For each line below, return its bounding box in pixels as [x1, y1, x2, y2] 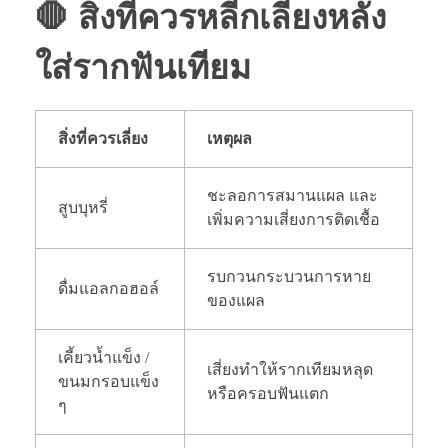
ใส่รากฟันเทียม [35, 48, 251, 86]
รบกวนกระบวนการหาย [207, 267, 372, 285]
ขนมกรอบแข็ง [58, 372, 160, 390]
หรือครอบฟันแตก [207, 384, 330, 402]
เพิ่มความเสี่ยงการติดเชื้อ [207, 210, 381, 228]
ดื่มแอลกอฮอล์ [58, 279, 160, 297]
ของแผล [207, 291, 266, 309]
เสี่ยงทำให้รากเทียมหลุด [207, 360, 374, 378]
